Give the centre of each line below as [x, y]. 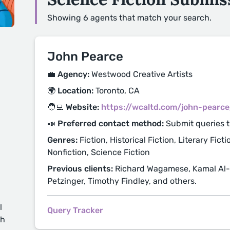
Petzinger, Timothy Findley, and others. [122, 181]
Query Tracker [75, 210]
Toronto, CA [117, 91]
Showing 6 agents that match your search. [129, 18]
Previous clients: [80, 169]
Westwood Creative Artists [141, 74]
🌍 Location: [70, 91]
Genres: [62, 140]
